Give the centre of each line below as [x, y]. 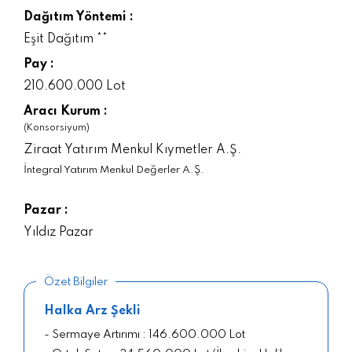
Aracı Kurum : [66, 111]
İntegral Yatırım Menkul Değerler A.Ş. [114, 170]
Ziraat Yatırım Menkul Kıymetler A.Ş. [132, 150]
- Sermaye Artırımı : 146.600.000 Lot [145, 334]
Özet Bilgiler [76, 282]
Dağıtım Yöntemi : [79, 17]
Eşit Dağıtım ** [66, 39]
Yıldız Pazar [59, 232]
